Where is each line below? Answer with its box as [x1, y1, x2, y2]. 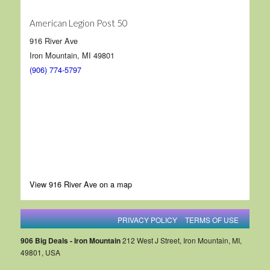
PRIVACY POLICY [118, 214, 178, 225]
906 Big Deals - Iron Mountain [20, 234, 121, 246]
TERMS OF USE [185, 214, 239, 225]
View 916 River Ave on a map [29, 178, 132, 190]
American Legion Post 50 [29, 17, 128, 28]
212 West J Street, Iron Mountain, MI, [120, 234, 242, 245]
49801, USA [20, 246, 60, 257]
